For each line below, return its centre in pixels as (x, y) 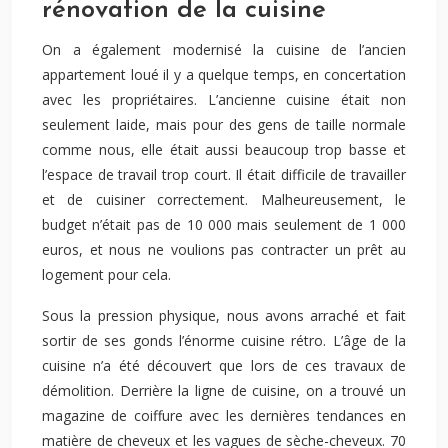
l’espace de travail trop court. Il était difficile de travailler (224, 174)
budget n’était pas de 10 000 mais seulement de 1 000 (224, 224)
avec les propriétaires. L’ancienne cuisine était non (224, 99)
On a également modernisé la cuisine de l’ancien (224, 49)
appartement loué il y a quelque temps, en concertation (224, 74)
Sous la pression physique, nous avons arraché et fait (224, 315)
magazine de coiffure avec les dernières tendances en (224, 415)
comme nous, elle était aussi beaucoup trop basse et (224, 149)
